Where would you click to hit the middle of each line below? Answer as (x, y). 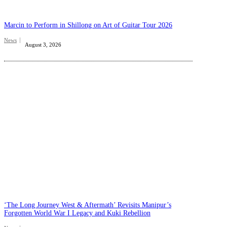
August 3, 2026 (43, 44)
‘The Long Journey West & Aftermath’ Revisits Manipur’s (88, 205)
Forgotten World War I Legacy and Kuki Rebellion (77, 213)
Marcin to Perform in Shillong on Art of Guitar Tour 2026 (88, 25)
